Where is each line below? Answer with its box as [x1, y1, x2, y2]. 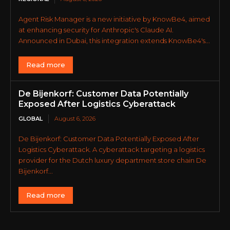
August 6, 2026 [54, 114, 95, 122]
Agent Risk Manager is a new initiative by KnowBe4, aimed [18, 14, 210, 23]
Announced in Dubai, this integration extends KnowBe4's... [18, 36, 210, 45]
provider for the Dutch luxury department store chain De [18, 156, 206, 164]
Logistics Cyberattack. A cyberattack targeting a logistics [18, 145, 205, 154]
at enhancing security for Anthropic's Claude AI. [18, 25, 174, 34]
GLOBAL [18, 114, 43, 122]
